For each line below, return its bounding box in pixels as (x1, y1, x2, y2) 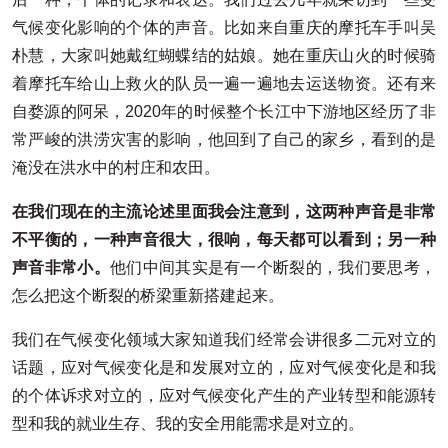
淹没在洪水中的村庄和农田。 (12, 158, 220, 176)
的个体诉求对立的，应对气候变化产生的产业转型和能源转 (12, 386, 436, 404)
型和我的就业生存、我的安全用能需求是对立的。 (12, 414, 364, 432)
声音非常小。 (12, 258, 110, 276)
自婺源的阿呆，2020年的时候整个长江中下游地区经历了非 (12, 102, 436, 120)
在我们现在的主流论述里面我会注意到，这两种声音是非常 (12, 202, 436, 220)
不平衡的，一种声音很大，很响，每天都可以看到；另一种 (12, 230, 436, 248)
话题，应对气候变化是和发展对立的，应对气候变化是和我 (12, 358, 436, 376)
